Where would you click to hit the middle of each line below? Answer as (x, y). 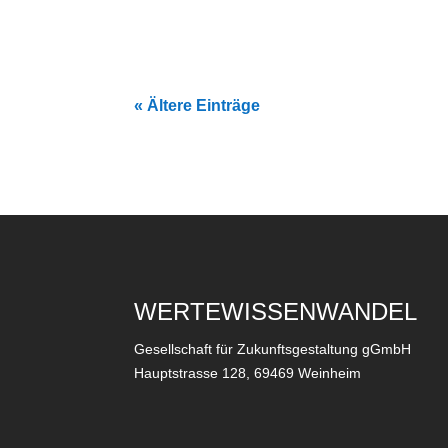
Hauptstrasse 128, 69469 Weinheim (248, 372)
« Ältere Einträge (197, 106)
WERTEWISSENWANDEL (276, 311)
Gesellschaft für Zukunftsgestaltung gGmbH (273, 348)
